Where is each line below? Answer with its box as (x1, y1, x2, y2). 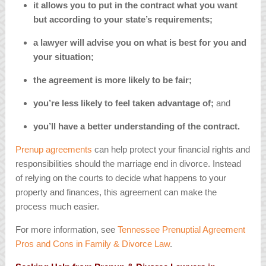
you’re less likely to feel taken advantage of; (33, 98, 214, 109)
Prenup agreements (15, 144, 93, 155)
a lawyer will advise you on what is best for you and (33, 37, 247, 48)
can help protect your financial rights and (92, 144, 251, 155)
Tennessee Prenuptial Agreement (118, 224, 246, 235)
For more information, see (15, 224, 118, 235)
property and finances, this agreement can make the (15, 187, 217, 198)
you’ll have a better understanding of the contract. (33, 121, 240, 132)
